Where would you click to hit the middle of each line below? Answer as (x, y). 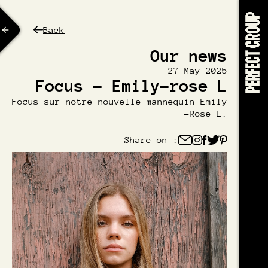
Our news (189, 56)
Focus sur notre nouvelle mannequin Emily (120, 101)
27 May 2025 (198, 70)
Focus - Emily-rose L (132, 86)
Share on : (151, 140)
